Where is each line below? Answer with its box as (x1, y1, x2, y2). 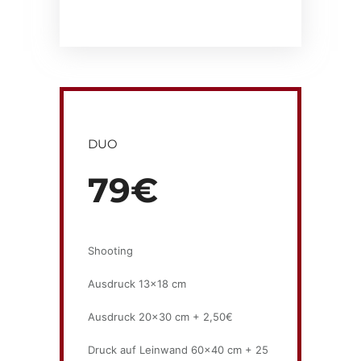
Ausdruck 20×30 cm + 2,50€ (88, 310, 233, 323)
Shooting (88, 244, 133, 257)
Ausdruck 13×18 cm (88, 277, 186, 290)
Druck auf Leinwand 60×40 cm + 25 (88, 343, 268, 356)
